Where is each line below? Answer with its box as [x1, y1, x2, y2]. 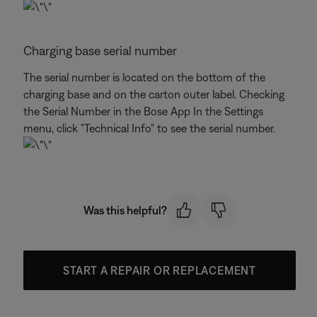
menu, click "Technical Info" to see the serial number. [23, 122, 275, 134]
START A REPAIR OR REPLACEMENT [62, 263, 257, 277]
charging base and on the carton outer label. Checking [23, 88, 284, 100]
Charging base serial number [23, 43, 177, 58]
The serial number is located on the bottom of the [23, 71, 265, 83]
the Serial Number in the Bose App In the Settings [23, 105, 263, 117]
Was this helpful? [83, 204, 167, 217]
